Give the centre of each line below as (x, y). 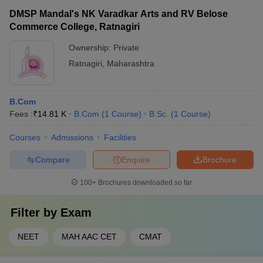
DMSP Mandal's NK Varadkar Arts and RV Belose (119, 14)
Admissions (72, 137)
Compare (52, 159)
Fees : (21, 114)
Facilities (120, 137)
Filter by (36, 213)
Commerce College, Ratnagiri (75, 27)
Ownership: (91, 48)
